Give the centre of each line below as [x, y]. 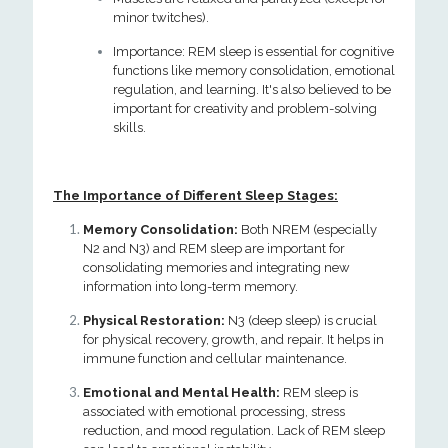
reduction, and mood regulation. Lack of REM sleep [234, 430]
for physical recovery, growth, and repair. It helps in [233, 339]
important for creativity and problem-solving [245, 108]
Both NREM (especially [307, 229]
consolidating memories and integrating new [216, 267]
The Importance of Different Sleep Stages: [195, 195]
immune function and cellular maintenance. [215, 358]
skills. [129, 127]
